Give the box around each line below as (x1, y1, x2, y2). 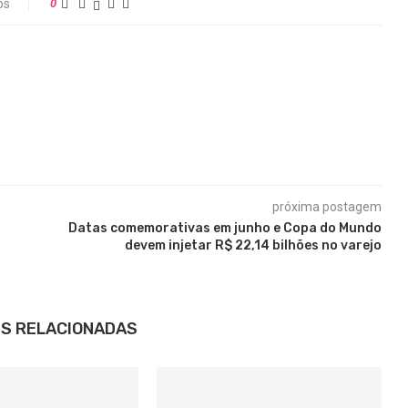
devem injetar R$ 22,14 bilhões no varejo (124, 238, 382, 253)
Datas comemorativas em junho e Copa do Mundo (67, 220, 382, 236)
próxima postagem (271, 199, 382, 214)
